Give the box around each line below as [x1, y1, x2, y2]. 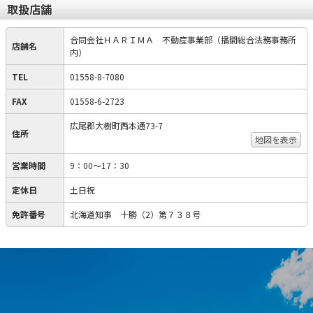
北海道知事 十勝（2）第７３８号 [70, 208, 201, 220]
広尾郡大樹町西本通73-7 [70, 119, 163, 131]
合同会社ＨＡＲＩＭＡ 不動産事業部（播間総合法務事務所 [70, 34, 296, 45]
